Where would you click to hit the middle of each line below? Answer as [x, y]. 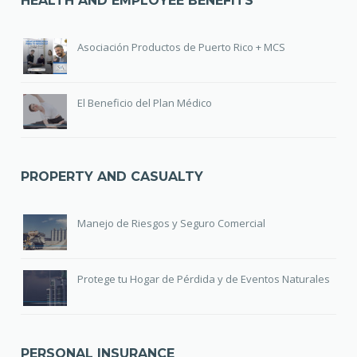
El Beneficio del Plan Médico [145, 102]
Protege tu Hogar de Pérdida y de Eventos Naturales [204, 279]
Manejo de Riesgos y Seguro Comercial [172, 224]
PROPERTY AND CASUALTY [112, 177]
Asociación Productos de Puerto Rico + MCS [182, 47]
